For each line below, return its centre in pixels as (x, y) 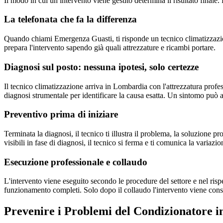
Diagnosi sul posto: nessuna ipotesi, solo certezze (101, 67)
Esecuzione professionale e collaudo (76, 162)
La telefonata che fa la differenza (70, 19)
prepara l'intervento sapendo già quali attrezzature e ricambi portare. (110, 48)
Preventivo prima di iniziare (61, 114)
